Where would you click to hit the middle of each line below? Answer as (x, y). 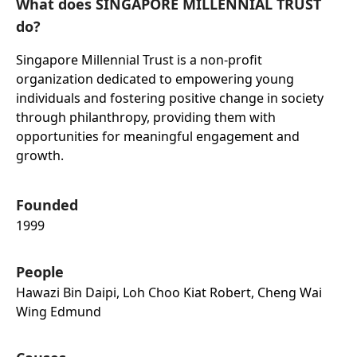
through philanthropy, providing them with (146, 118)
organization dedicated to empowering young (155, 79)
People (40, 272)
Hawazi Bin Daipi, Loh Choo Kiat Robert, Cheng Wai (169, 293)
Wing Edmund (59, 312)
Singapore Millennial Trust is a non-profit (139, 60)
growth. (40, 156)
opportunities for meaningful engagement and (158, 137)
